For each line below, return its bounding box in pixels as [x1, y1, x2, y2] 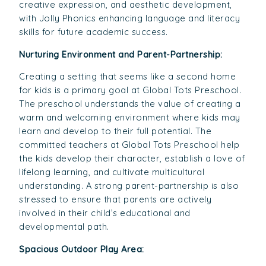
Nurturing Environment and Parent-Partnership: [19, 48, 223, 60]
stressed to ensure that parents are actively [19, 194, 212, 205]
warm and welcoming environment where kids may [19, 112, 240, 123]
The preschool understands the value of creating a [19, 98, 241, 110]
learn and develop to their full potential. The [19, 125, 212, 137]
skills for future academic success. [19, 26, 168, 37]
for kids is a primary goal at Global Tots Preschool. [19, 84, 242, 96]
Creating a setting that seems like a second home [19, 71, 236, 83]
